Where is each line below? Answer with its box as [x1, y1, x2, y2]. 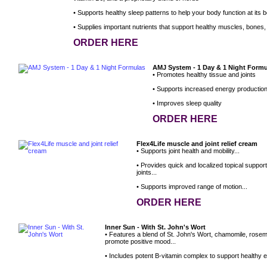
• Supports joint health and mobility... [136, 147, 240, 155]
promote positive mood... [105, 238, 176, 246]
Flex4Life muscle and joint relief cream [136, 140, 257, 148]
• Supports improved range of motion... [136, 183, 247, 191]
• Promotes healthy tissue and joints [153, 71, 256, 79]
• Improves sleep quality [153, 100, 222, 107]
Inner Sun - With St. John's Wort [105, 223, 206, 231]
